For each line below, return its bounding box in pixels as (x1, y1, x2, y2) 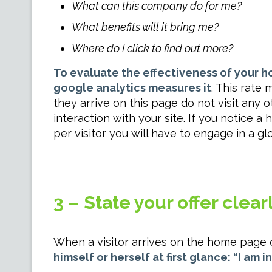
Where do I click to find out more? (71, 42, 233, 55)
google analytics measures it (53, 81, 211, 94)
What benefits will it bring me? (71, 21, 219, 33)
